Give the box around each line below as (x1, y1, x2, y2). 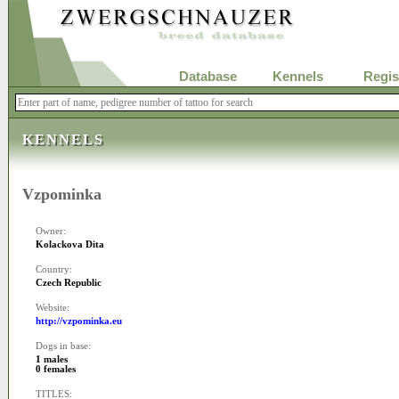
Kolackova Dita (36, 240, 104, 249)
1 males (36, 354, 68, 364)
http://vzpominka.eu (36, 316, 122, 326)
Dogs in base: (36, 341, 91, 351)
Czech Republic (36, 278, 102, 288)
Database (178, 69, 237, 84)
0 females (36, 364, 76, 374)
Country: (36, 265, 72, 274)
